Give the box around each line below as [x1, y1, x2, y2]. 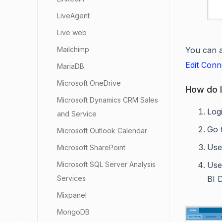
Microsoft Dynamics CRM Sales [57, 96, 158, 104]
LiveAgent [57, 11, 90, 20]
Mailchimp [57, 45, 89, 54]
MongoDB [57, 208, 90, 216]
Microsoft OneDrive [57, 79, 121, 87]
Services [57, 174, 86, 182]
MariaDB [57, 62, 84, 70]
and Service [57, 110, 97, 118]
